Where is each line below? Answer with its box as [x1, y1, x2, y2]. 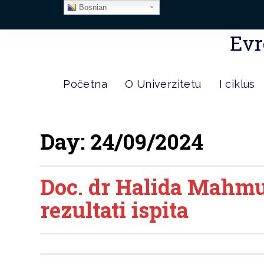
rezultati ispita [40, 196, 189, 224]
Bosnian [76, 3, 107, 12]
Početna [63, 78, 107, 90]
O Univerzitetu [124, 78, 202, 90]
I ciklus [219, 78, 255, 90]
